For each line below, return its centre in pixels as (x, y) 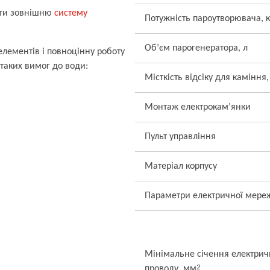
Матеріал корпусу (181, 166)
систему (71, 13)
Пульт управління (180, 137)
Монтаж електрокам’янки (198, 107)
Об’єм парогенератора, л (196, 48)
